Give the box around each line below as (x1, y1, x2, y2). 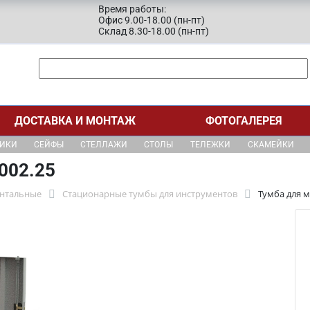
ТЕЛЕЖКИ (190, 140, 230, 149)
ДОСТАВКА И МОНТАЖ (14, 114, 136, 127)
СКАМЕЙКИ (247, 140, 294, 149)
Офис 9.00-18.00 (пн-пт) (98, 15, 205, 26)
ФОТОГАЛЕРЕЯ (206, 114, 283, 127)
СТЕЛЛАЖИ (80, 140, 127, 149)
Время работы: (98, 3, 166, 15)
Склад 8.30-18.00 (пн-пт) (98, 26, 209, 37)
